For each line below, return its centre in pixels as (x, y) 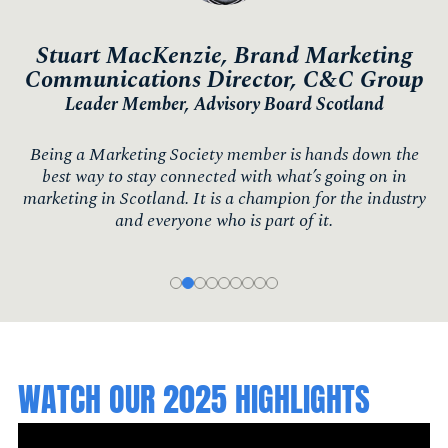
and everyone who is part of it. (224, 220)
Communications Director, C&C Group (224, 79)
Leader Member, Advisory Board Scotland (224, 104)
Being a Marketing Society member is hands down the (224, 154)
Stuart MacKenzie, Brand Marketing (224, 55)
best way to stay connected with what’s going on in (224, 176)
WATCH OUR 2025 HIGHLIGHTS (194, 399)
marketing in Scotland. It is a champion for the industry (224, 198)
